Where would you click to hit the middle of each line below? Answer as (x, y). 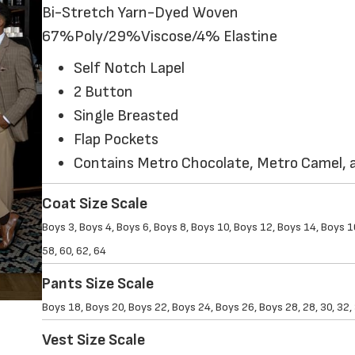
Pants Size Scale (98, 284)
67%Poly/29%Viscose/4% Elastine (160, 37)
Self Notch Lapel (129, 69)
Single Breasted (126, 116)
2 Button (103, 92)
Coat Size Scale (95, 204)
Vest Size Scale (94, 340)
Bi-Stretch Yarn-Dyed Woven (140, 13)
